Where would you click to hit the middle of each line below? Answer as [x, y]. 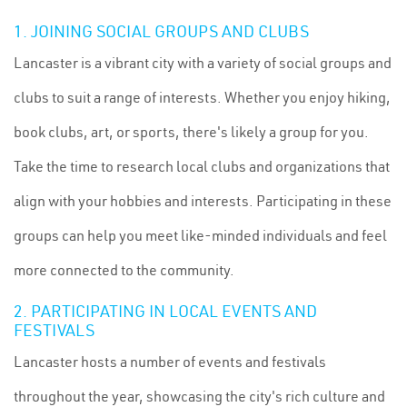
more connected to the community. [124, 270]
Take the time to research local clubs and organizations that [202, 166]
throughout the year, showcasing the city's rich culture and [199, 396]
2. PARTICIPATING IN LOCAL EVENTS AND [165, 311]
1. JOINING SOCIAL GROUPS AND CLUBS [161, 31]
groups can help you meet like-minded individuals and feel [200, 235]
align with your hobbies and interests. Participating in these [203, 201]
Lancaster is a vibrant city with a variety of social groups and [203, 63]
